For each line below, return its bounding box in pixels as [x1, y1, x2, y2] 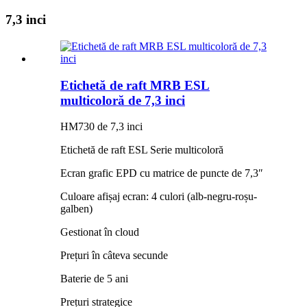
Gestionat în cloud [60, 226, 139, 238]
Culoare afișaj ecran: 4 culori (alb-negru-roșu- [60, 191, 257, 203]
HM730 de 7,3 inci [60, 121, 143, 133]
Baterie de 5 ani [60, 273, 128, 285]
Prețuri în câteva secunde [60, 249, 168, 262]
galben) [60, 203, 93, 215]
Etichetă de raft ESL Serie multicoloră [60, 144, 223, 156]
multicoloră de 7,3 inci [60, 93, 185, 108]
